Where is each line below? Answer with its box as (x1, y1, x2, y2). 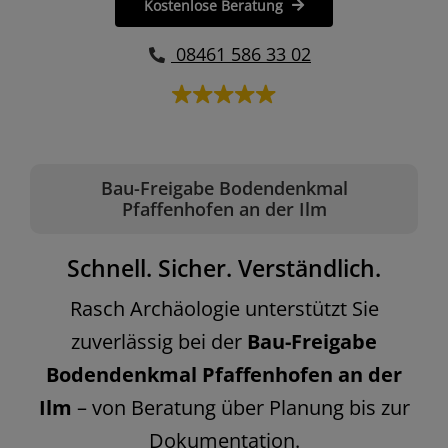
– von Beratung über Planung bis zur (71, 393, 410, 421)
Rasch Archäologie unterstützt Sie (69, 294, 379, 322)
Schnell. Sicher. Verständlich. (67, 251, 381, 284)
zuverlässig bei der (71, 327, 247, 355)
